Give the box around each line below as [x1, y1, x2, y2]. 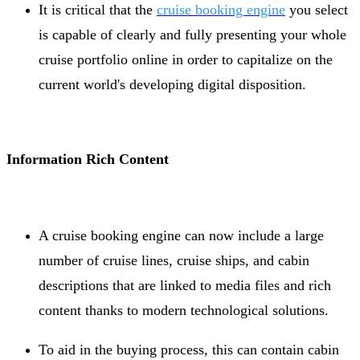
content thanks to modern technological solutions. [39, 301, 333, 318]
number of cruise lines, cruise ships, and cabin [39, 252, 309, 268]
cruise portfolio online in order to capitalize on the [39, 51, 333, 67]
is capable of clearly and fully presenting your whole [39, 26, 346, 43]
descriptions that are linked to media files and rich [39, 276, 331, 293]
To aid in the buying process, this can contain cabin [39, 341, 339, 358]
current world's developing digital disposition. [39, 76, 306, 92]
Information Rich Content [6, 150, 169, 167]
